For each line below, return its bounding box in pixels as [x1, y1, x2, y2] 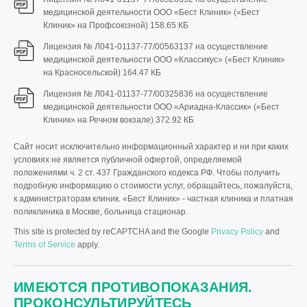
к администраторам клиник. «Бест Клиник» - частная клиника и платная [14, 194, 293, 204]
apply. [75, 240, 99, 250]
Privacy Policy [211, 227, 263, 237]
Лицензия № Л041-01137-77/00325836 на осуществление [43, 89, 268, 99]
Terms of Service [14, 240, 75, 250]
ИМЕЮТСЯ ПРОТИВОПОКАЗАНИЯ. [14, 280, 253, 295]
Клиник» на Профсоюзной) [43, 21, 150, 31]
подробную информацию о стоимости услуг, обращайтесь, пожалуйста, [14, 181, 293, 191]
